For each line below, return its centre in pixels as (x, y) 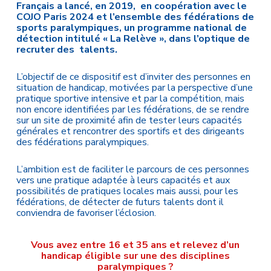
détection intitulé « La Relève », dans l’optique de (133, 39)
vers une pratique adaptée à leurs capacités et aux (123, 180)
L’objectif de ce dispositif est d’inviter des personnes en (133, 77)
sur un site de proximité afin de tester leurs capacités (129, 120)
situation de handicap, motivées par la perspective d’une (134, 88)
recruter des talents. (67, 50)
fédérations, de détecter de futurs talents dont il (120, 202)
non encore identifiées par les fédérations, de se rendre (132, 109)
